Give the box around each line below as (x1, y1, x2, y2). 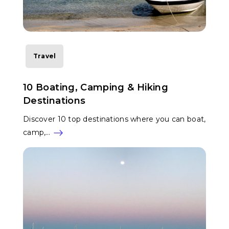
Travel (33, 52, 56, 60)
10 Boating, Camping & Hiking (23, 82, 169, 93)
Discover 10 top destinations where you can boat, (23, 114, 206, 124)
